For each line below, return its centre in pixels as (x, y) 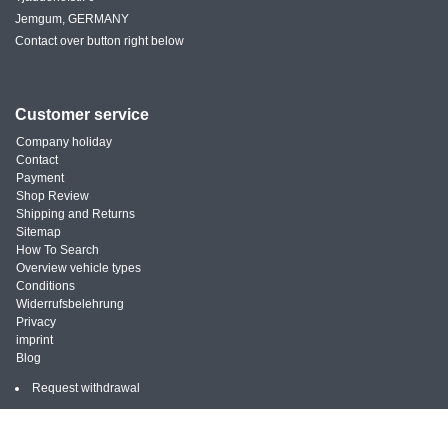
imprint (34, 339)
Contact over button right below (99, 40)
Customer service (82, 114)
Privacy (36, 321)
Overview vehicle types (78, 267)
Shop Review (52, 195)
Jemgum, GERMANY (72, 18)
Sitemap (38, 231)
